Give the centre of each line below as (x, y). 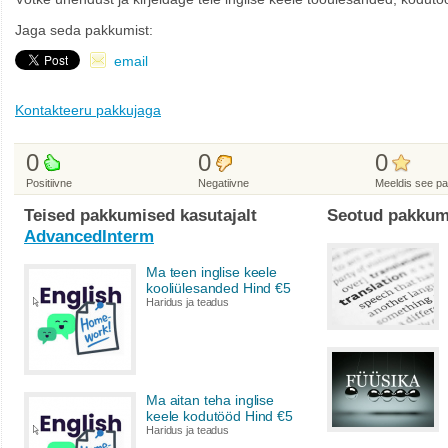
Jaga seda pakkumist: (84, 30)
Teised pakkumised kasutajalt (140, 215)
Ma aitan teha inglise (210, 400)
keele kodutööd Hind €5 (219, 416)
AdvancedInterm (89, 236)
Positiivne (49, 183)
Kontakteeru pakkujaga (88, 110)
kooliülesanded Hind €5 (218, 288)
